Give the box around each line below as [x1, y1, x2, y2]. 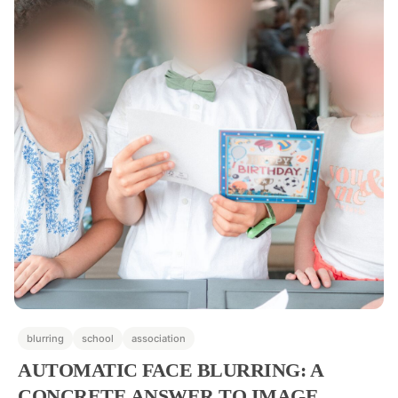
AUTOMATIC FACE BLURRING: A [18, 359, 322, 381]
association [131, 332, 186, 345]
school [82, 332, 114, 345]
